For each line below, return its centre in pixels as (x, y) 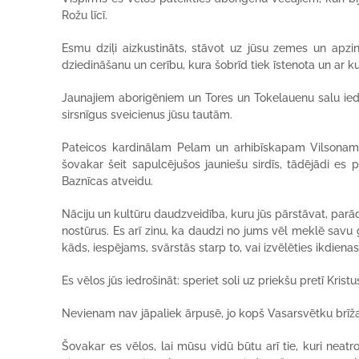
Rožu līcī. (85, 15)
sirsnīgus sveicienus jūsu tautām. (147, 115)
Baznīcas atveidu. (108, 181)
